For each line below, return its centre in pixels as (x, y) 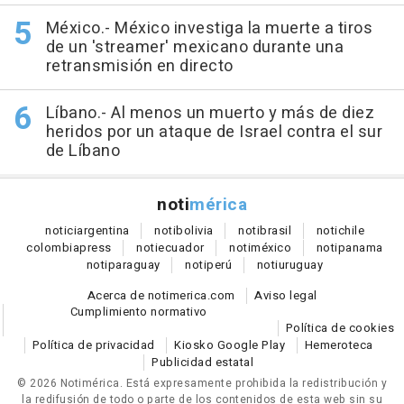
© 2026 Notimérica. (72, 384)
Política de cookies (340, 328)
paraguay (134, 265)
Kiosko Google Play (230, 345)
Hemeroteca (339, 345)
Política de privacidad (93, 345)
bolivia (195, 231)
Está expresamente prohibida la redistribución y (256, 384)
